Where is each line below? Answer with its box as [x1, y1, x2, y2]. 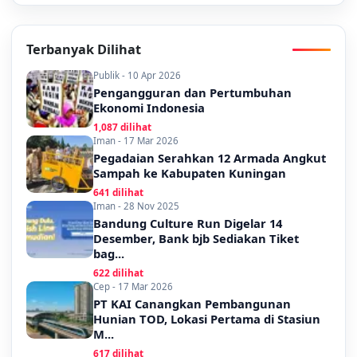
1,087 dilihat [93, 120, 151, 134]
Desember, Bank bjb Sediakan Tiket [93, 230, 299, 247]
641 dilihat [93, 186, 143, 199]
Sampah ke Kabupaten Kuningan [93, 165, 286, 182]
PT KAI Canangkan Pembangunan [93, 296, 291, 312]
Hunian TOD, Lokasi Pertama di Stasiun [93, 311, 320, 328]
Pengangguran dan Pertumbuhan [93, 84, 292, 101]
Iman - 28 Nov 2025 [93, 200, 179, 213]
